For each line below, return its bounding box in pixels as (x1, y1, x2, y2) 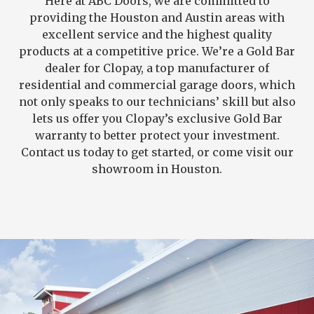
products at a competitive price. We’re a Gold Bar (19, 44, 295, 59)
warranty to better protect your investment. (34, 128, 280, 143)
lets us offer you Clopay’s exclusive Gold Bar (32, 111, 282, 126)
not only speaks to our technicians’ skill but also (18, 95, 296, 109)
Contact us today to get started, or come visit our (20, 145, 294, 160)
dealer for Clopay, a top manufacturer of (45, 61, 269, 76)
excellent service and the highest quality (42, 27, 272, 42)
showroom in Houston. (92, 162, 222, 177)
